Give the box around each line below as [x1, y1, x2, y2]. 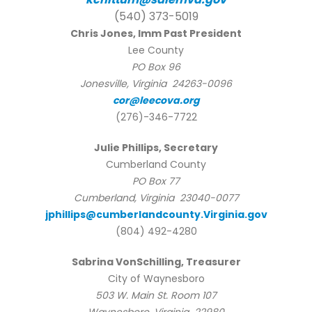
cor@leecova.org [112, 93, 200, 108]
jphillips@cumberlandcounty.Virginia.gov [45, 208, 267, 222]
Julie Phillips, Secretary [94, 141, 218, 155]
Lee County [128, 43, 184, 58]
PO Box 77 [132, 174, 180, 189]
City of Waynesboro [107, 272, 205, 286]
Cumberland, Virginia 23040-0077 [73, 191, 239, 205]
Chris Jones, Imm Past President [70, 26, 242, 41]
